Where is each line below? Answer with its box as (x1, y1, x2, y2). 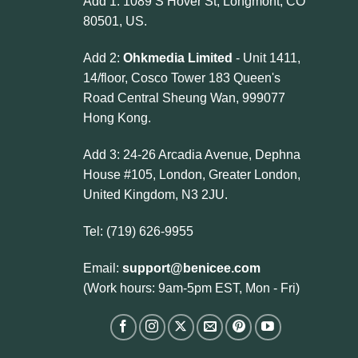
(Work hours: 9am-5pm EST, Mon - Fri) (82, 280, 300, 295)
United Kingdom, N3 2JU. (82, 188, 228, 202)
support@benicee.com (121, 261, 261, 275)
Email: (82, 261, 122, 275)
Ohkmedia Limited (122, 51, 233, 66)
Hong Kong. (82, 111, 154, 125)
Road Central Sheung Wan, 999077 (82, 91, 285, 105)
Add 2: (82, 51, 123, 66)
